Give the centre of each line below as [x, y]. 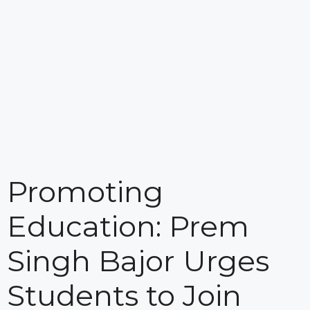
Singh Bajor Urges [138, 261]
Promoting [85, 191]
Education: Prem [128, 226]
